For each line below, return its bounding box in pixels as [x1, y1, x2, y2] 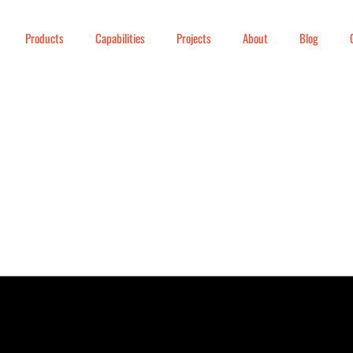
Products [24, 29, 64, 46]
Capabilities [95, 29, 145, 46]
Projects [176, 29, 211, 46]
